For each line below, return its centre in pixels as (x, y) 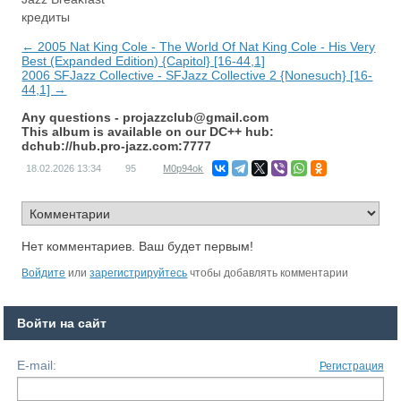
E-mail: (37, 366)
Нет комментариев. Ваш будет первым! (138, 247)
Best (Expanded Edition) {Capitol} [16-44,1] (144, 61)
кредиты (46, 17)
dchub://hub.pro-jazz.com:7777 (117, 146)
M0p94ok (183, 169)
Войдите (44, 273)
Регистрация (351, 367)
